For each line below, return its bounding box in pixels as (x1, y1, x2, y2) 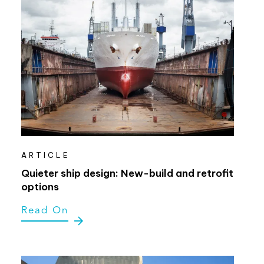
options (21, 180, 59, 193)
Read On (21, 205, 68, 216)
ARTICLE (21, 151, 70, 160)
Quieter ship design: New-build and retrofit (21, 166, 233, 180)
